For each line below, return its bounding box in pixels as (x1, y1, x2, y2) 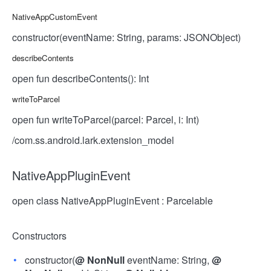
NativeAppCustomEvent (12, 11, 97, 22)
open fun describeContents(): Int (12, 71, 149, 85)
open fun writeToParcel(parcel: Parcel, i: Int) (12, 113, 199, 126)
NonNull (87, 253, 125, 267)
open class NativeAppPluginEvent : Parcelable (12, 194, 213, 207)
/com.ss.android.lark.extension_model (12, 133, 174, 147)
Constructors (12, 229, 67, 243)
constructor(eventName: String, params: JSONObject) (12, 30, 241, 44)
